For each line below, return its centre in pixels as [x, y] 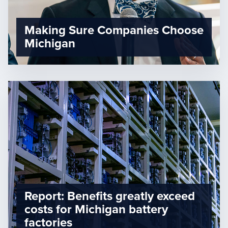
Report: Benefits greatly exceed [110, 196]
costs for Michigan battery [96, 210]
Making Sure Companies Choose [114, 31]
